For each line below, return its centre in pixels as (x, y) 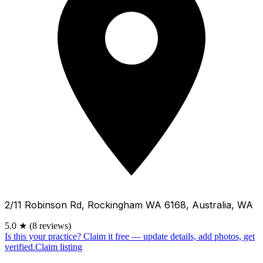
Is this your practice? (43, 236)
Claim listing (59, 247)
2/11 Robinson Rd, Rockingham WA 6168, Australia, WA (129, 205)
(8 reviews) (50, 225)
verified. (20, 247)
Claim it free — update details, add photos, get (169, 236)
